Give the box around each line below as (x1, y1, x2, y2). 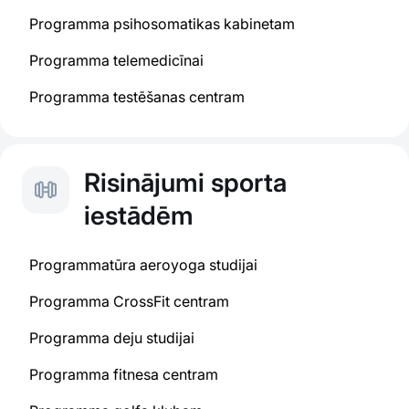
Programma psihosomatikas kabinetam (29, 15, 295, 33)
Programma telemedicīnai (29, 51, 204, 69)
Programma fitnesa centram (29, 365, 218, 383)
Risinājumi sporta (84, 167, 287, 198)
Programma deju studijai (29, 329, 194, 347)
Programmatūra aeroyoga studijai (29, 256, 257, 274)
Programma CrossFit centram (29, 292, 229, 310)
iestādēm (84, 200, 194, 231)
